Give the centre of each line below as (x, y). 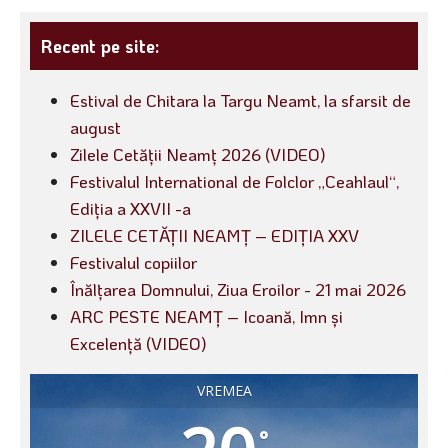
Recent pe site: (99, 45)
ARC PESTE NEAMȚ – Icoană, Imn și (206, 315)
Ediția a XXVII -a (130, 207)
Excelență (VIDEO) (138, 342)
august (95, 126)
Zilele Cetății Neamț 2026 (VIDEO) (198, 153)
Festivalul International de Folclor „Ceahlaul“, (234, 180)
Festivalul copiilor (133, 261)
